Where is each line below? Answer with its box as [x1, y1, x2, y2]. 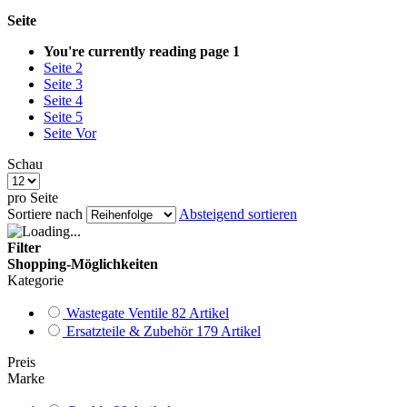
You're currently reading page [44, 44, 229, 60]
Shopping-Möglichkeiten [7, 256, 158, 273]
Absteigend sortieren [179, 206, 297, 223]
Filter [7, 240, 41, 256]
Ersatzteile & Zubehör [66, 323, 193, 340]
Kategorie [7, 273, 64, 289]
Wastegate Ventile [66, 305, 168, 322]
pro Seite [7, 190, 58, 206]
